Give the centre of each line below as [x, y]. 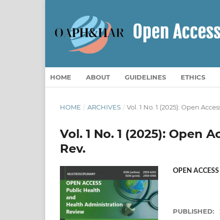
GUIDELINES [145, 77]
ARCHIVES [104, 107]
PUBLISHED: [194, 211]
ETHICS [193, 77]
